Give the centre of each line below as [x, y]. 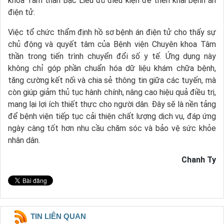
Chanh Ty [199, 159]
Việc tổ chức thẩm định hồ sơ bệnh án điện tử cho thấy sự [112, 32]
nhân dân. [24, 140]
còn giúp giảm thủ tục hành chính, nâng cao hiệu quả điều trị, [112, 92]
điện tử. [21, 12]
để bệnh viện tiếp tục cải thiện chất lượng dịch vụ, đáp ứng [112, 116]
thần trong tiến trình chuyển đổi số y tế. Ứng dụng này [112, 56]
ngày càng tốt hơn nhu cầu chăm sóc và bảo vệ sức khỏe [112, 128]
